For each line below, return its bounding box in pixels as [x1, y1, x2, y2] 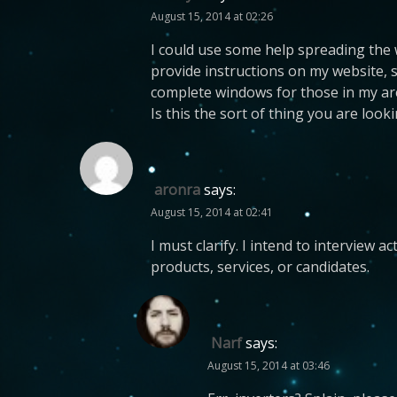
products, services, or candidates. [151, 257, 370, 276]
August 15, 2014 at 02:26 [151, 9, 273, 24]
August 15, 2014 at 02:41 [151, 205, 273, 220]
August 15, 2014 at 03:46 [207, 358, 330, 373]
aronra [154, 180, 200, 199]
